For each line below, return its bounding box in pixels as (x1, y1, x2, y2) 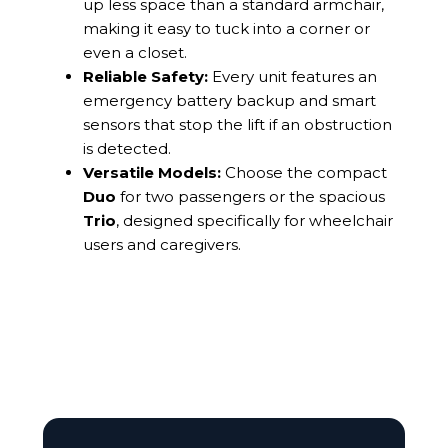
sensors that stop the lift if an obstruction (82, 114, 392, 134)
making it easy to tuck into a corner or (82, 18, 370, 38)
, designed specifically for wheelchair (115, 210, 393, 230)
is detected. (82, 138, 171, 158)
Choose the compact (220, 162, 387, 182)
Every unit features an (207, 66, 377, 86)
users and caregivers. (82, 234, 241, 254)
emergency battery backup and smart (82, 90, 376, 110)
